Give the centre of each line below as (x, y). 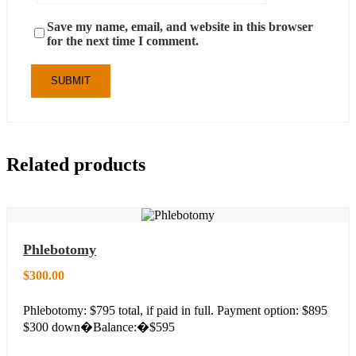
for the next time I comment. (123, 41)
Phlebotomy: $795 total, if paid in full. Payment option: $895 (175, 310)
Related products (76, 164)
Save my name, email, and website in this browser (180, 26)
